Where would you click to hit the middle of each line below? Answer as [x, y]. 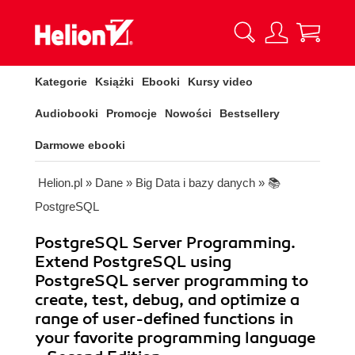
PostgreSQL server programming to [172, 281]
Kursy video [220, 82]
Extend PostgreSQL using [133, 262]
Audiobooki [67, 113]
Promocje [132, 113]
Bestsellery [250, 113]
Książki [115, 82]
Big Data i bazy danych [195, 183]
